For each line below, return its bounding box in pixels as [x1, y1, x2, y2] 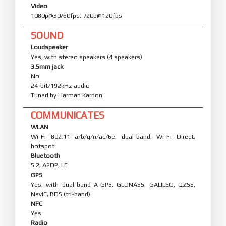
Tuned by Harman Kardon [31, 91, 102, 99]
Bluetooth [31, 151, 60, 159]
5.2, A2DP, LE [31, 161, 68, 169]
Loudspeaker [31, 43, 68, 51]
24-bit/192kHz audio [31, 81, 90, 89]
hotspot [31, 142, 54, 150]
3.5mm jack [31, 62, 63, 70]
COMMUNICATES [31, 109, 104, 121]
